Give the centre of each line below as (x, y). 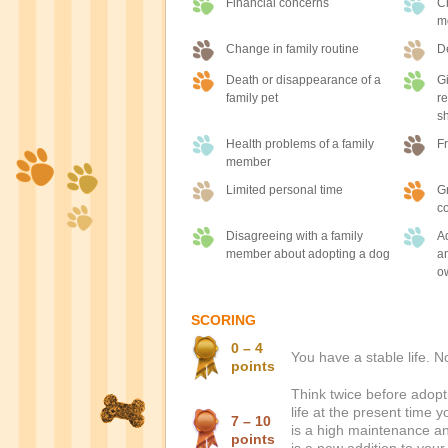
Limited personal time (284, 190)
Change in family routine (292, 49)
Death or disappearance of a (303, 80)
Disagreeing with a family (294, 236)
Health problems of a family (299, 144)
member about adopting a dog (307, 254)
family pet (251, 98)
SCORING (223, 320)
